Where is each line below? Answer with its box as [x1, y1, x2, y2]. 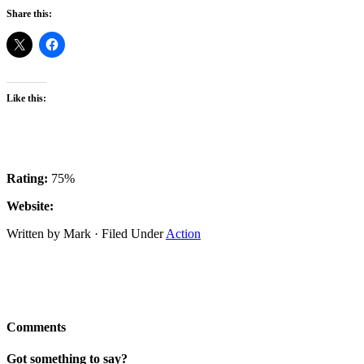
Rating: [6, 171, 48, 185]
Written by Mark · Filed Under [6, 226, 166, 240]
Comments [6, 320, 66, 335]
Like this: [6, 92, 46, 104]
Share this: [6, 7, 52, 19]
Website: [6, 198, 54, 213]
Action [166, 226, 201, 240]
